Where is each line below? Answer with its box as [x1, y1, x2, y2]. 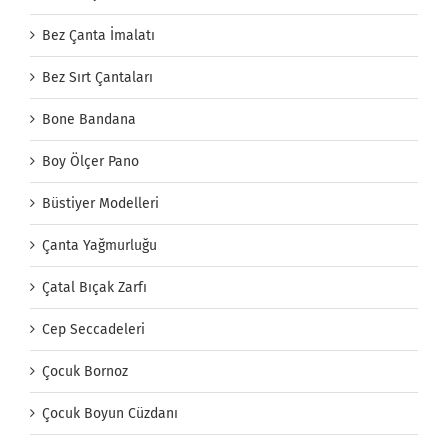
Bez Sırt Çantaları [42, 69, 153, 87]
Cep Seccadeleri [42, 321, 145, 339]
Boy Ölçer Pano [42, 153, 139, 171]
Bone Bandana [42, 111, 136, 129]
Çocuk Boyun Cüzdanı [42, 405, 178, 423]
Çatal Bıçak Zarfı [42, 279, 147, 297]
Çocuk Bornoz [42, 363, 128, 381]
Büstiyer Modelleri [42, 195, 159, 213]
